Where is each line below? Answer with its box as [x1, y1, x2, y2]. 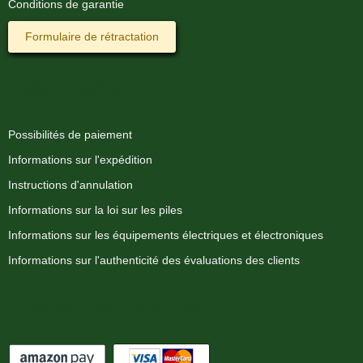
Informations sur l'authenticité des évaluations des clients [8, 253, 300, 267]
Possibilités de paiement [8, 127, 132, 141]
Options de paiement [8, 293, 207, 317]
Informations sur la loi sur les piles [8, 203, 182, 216]
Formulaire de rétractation [25, 29, 159, 43]
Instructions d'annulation [8, 177, 133, 191]
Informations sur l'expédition [8, 152, 152, 166]
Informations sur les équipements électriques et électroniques [8, 228, 323, 241]
